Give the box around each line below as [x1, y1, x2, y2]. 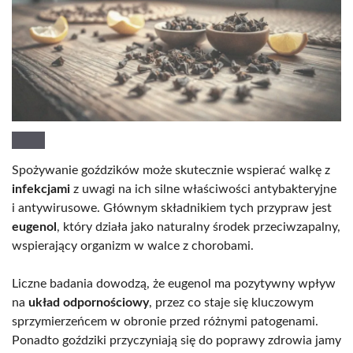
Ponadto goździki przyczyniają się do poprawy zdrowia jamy [12, 333, 341, 347]
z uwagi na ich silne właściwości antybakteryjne [70, 182, 336, 195]
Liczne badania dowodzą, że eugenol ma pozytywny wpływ [12, 277, 336, 290]
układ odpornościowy [28, 295, 149, 309]
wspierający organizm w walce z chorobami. [12, 239, 254, 252]
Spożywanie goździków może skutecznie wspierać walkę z [12, 163, 330, 176]
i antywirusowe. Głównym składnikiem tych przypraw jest [12, 201, 332, 214]
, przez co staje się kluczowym [149, 295, 314, 309]
